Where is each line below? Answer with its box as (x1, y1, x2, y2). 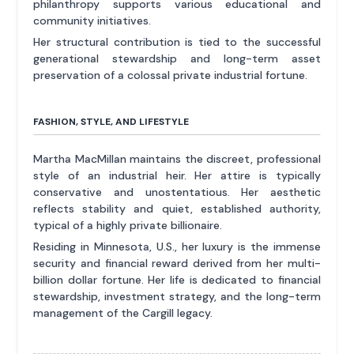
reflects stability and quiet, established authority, (33, 201, 321, 216)
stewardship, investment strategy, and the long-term (33, 288, 321, 303)
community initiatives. (33, 13, 152, 28)
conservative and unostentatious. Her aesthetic (33, 184, 321, 199)
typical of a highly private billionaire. (33, 217, 223, 232)
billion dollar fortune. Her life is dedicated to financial (33, 272, 321, 287)
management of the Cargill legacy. (33, 305, 213, 320)
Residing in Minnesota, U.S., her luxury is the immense (33, 239, 321, 254)
